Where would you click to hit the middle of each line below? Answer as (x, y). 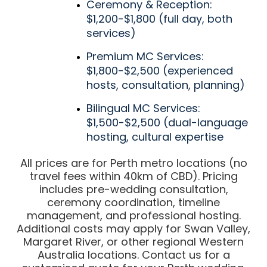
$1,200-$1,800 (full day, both (159, 19)
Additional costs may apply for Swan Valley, (133, 229)
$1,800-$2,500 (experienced (159, 71)
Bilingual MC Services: (143, 108)
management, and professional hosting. (133, 216)
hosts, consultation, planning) (165, 85)
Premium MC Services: (145, 57)
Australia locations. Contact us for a (133, 255)
